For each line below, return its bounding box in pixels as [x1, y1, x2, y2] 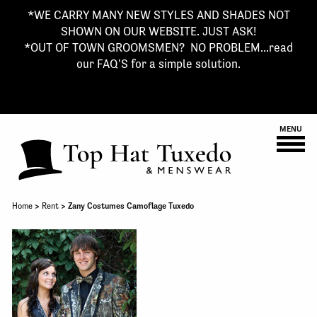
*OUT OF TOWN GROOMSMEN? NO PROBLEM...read [24, 40, 293, 54]
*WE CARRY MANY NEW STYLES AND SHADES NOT [27, 8, 290, 22]
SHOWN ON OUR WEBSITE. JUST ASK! [61, 24, 256, 38]
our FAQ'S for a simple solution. [76, 57, 241, 71]
